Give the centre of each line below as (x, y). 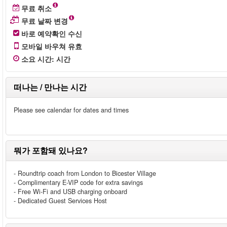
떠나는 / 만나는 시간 (50, 87)
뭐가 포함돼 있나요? (51, 150)
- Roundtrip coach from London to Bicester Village (85, 173)
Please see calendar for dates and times (71, 110)
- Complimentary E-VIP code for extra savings (78, 182)
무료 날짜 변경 (45, 21)
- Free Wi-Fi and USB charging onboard (70, 192)
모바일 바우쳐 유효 (52, 46)
